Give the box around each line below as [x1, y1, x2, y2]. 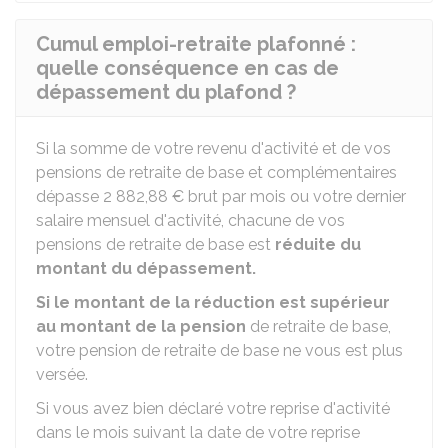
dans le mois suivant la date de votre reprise [36, 423, 360, 442]
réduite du [275, 235, 361, 254]
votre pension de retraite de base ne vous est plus [36, 341, 403, 360]
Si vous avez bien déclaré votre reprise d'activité [36, 399, 390, 418]
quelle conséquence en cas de [36, 56, 339, 80]
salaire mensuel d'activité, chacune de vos [36, 211, 345, 230]
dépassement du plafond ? [36, 80, 296, 104]
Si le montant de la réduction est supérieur [36, 293, 390, 312]
